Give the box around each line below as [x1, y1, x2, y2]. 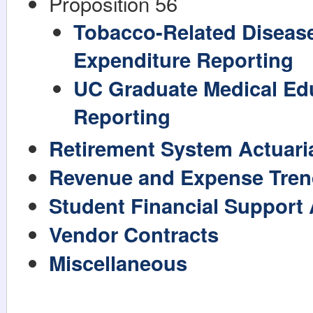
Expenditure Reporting [73, 44, 293, 74]
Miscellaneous [49, 247, 187, 277]
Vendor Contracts [49, 219, 219, 249]
